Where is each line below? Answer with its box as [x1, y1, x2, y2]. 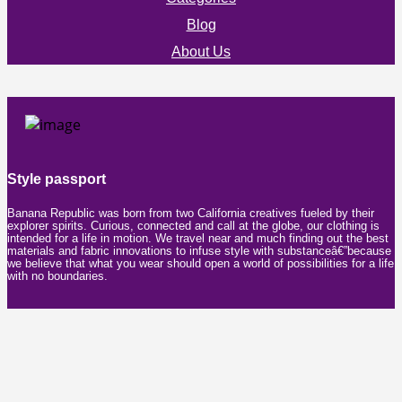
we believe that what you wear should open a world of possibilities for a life [7, 256, 394, 270]
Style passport [7, 171, 106, 188]
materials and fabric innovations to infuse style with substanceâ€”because [7, 243, 391, 258]
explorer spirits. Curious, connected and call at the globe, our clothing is [7, 218, 380, 232]
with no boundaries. [7, 268, 108, 283]
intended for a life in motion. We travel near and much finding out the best [7, 231, 389, 245]
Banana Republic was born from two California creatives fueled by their [7, 205, 374, 220]
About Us [171, 44, 231, 59]
